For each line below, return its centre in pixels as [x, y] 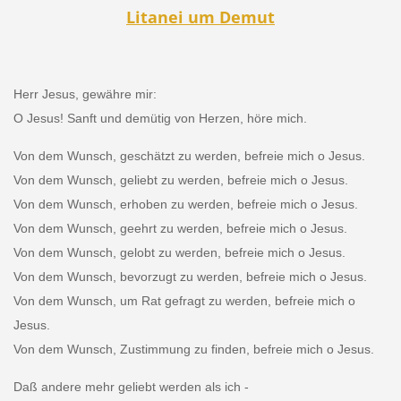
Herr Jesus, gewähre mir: [85, 94]
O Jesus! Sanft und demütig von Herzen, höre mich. [160, 118]
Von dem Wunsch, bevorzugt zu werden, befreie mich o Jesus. [190, 276]
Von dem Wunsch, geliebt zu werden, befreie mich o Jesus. [180, 179]
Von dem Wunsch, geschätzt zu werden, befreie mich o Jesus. [189, 155]
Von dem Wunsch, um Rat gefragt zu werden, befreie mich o [184, 300]
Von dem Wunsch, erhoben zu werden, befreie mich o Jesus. [185, 204]
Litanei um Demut [200, 17]
